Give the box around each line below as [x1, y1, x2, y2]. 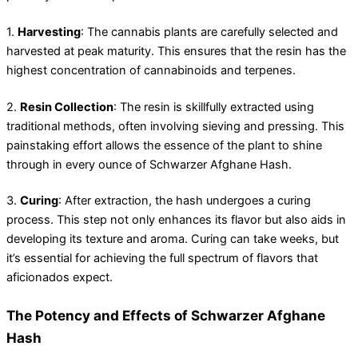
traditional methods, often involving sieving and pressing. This [6, 118, 344, 133]
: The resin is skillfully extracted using [113, 99, 314, 114]
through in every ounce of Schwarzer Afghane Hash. [6, 157, 292, 172]
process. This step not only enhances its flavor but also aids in [6, 213, 346, 228]
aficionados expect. [6, 270, 113, 285]
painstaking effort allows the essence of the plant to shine [6, 137, 322, 153]
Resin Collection [20, 99, 113, 114]
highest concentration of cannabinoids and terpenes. [6, 62, 296, 78]
